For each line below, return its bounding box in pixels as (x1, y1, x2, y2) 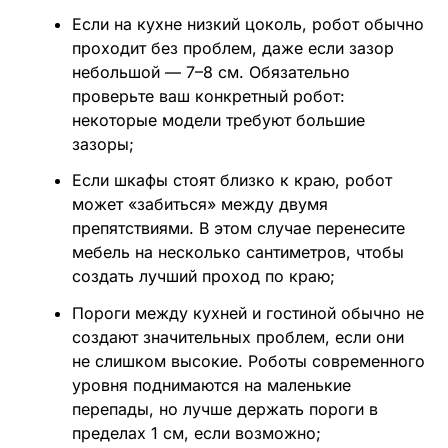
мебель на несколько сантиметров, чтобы (71, 242, 404, 263)
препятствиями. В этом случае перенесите (71, 218, 405, 239)
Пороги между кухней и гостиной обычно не (71, 303, 424, 324)
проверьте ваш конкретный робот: (71, 85, 345, 106)
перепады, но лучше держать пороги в (71, 399, 378, 420)
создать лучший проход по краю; (71, 266, 335, 287)
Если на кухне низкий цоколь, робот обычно (71, 13, 424, 34)
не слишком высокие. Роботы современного (71, 351, 425, 372)
